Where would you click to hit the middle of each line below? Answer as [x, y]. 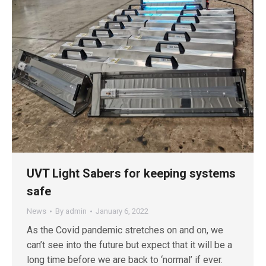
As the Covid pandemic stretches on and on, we [125, 230]
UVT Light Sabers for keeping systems [131, 173]
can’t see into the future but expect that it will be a [129, 245]
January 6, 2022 [122, 211]
